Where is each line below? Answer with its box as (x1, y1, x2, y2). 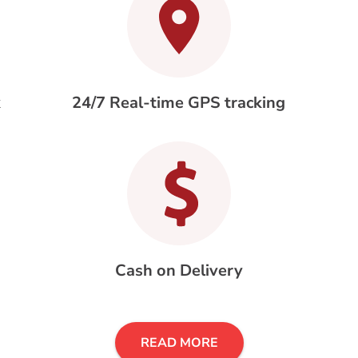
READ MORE (140, 334, 218, 352)
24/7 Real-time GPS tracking (72, 92, 286, 114)
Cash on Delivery (114, 260, 243, 282)
